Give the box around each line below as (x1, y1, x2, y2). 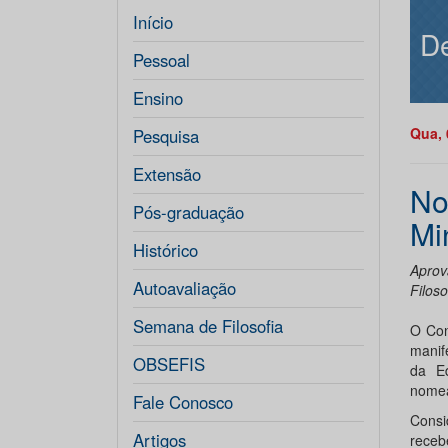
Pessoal (133, 48, 190, 72)
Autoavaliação (133, 276, 236, 300)
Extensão (133, 162, 201, 186)
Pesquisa (133, 124, 199, 148)
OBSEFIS (133, 352, 205, 376)
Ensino (133, 86, 183, 110)
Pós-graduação (133, 200, 244, 224)
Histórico (133, 238, 198, 262)
